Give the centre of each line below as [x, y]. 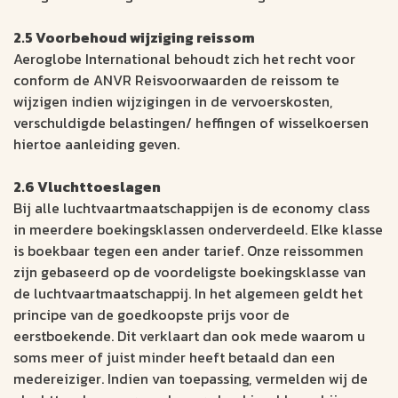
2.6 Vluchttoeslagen [87, 187]
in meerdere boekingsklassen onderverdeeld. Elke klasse [198, 230]
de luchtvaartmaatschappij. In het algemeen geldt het [188, 294]
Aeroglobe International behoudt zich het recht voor [184, 59]
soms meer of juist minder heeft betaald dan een [174, 358]
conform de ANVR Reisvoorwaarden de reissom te [176, 80]
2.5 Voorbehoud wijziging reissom [134, 38]
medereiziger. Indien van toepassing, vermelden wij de [191, 379]
